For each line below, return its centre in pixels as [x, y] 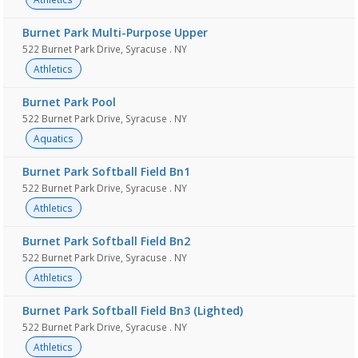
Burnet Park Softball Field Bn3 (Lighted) [133, 310]
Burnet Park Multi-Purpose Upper [115, 32]
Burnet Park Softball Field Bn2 [106, 241]
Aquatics [54, 138]
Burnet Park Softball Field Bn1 [106, 171]
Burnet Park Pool [69, 102]
